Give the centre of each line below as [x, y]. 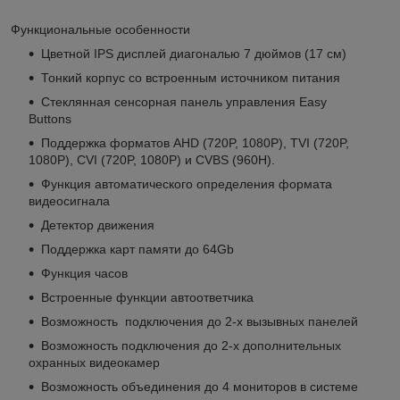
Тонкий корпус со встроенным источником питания [191, 77]
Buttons [50, 118]
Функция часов [84, 273]
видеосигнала [69, 200]
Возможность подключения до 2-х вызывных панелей [201, 321]
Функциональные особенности [100, 29]
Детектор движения [98, 225]
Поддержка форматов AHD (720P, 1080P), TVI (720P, [195, 142]
